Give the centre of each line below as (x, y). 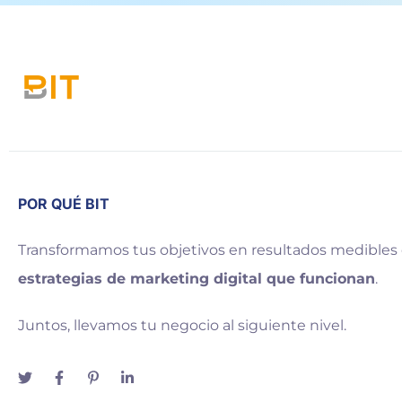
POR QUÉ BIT (64, 204)
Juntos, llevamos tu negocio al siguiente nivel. (182, 325)
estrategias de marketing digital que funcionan (197, 279)
